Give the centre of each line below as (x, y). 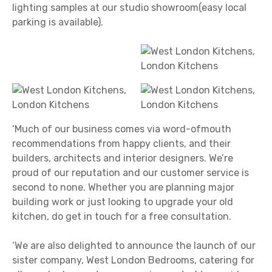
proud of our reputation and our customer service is (131, 173)
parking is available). (58, 22)
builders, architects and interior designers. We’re (123, 158)
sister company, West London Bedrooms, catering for (133, 260)
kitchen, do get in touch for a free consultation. (122, 217)
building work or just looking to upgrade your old (123, 202)
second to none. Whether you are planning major (123, 188)
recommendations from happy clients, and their (121, 144)
